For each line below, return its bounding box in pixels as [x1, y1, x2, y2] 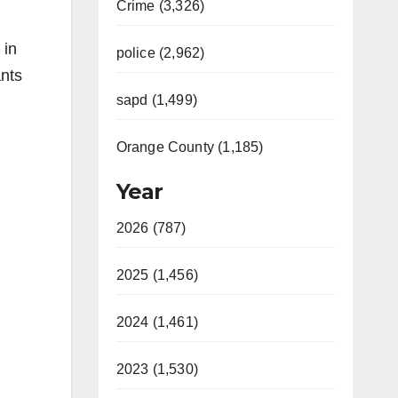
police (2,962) [115, 45, 205, 60]
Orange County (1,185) [115, 139, 264, 155]
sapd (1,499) [115, 92, 197, 107]
